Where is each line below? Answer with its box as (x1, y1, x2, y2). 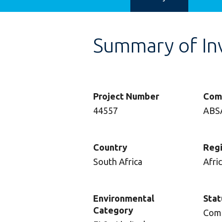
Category (93, 205, 133, 215)
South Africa (93, 157, 142, 166)
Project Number (93, 91, 159, 101)
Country (93, 142, 127, 152)
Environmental (93, 193, 154, 203)
